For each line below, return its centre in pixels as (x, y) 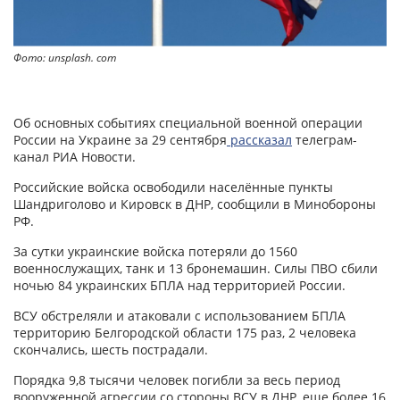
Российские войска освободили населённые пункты (173, 187)
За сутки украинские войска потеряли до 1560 (155, 252)
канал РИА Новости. (75, 157)
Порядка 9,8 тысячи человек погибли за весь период (177, 380)
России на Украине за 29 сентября (120, 140)
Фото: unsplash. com (65, 58)
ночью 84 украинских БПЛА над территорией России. (179, 286)
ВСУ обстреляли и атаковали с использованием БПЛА (179, 316)
